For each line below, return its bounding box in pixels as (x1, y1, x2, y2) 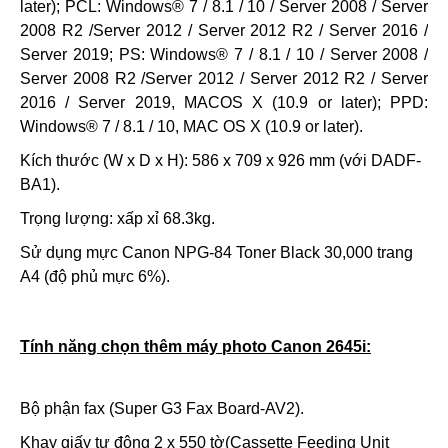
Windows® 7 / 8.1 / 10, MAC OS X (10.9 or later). (20, 118, 363, 135)
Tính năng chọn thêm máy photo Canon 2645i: (20, 338, 371, 355)
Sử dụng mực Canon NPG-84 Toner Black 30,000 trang (20, 244, 413, 261)
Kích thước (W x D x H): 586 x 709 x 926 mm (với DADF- (20, 152, 421, 169)
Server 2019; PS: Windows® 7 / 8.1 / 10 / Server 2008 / (20, 46, 428, 63)
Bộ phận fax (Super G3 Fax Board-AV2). (20, 400, 304, 417)
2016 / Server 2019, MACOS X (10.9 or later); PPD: (20, 94, 428, 111)
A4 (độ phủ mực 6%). (20, 268, 170, 285)
